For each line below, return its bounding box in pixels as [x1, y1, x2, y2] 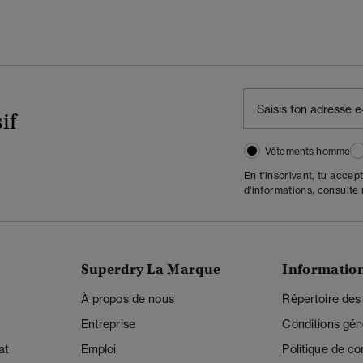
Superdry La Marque [80, 261, 221, 279]
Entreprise [80, 317, 135, 331]
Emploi [80, 342, 117, 357]
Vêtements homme [265, 145, 351, 158]
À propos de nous [80, 292, 174, 306]
